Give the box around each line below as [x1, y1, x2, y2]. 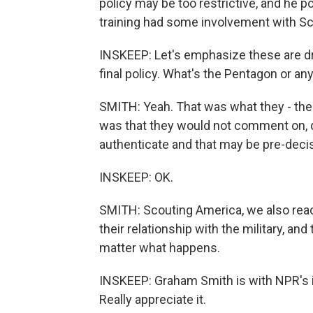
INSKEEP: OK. [99, 170, 173, 184]
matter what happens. [99, 240, 220, 255]
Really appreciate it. [99, 292, 206, 307]
